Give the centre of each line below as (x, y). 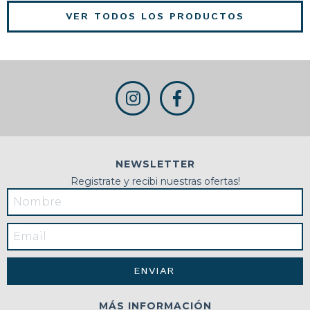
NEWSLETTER (155, 164)
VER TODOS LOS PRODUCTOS (155, 16)
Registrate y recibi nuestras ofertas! (155, 181)
